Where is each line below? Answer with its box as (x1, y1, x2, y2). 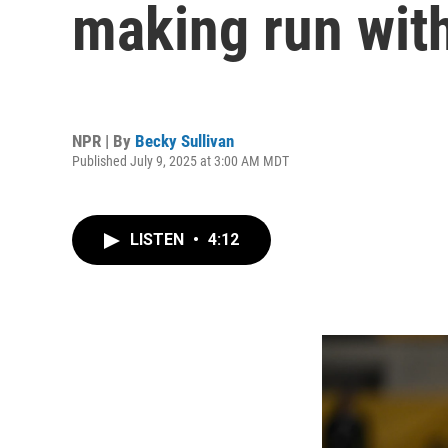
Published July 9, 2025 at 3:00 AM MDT (72, 152, 289, 169)
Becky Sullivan (135, 130, 234, 151)
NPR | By (72, 130, 135, 151)
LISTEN (130, 230, 188, 249)
